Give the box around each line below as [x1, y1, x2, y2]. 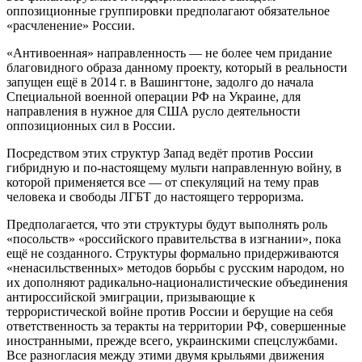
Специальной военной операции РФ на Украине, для [6, 89, 301, 103]
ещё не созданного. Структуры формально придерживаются [6, 246, 339, 260]
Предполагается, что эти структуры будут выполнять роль [6, 217, 327, 231]
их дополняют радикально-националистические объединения [6, 275, 347, 289]
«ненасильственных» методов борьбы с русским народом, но [6, 260, 344, 275]
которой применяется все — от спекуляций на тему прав [6, 175, 319, 189]
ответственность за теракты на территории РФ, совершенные [6, 318, 346, 333]
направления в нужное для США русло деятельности [6, 103, 301, 118]
